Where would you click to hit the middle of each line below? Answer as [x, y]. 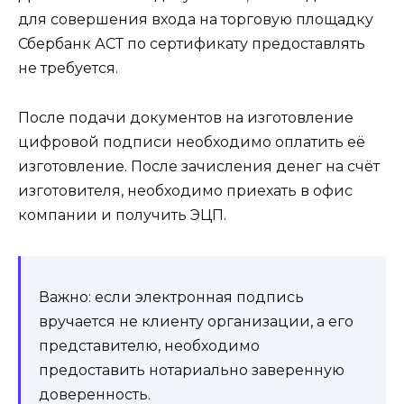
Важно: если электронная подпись [171, 297]
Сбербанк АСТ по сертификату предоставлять [192, 44]
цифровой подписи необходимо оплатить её [192, 142]
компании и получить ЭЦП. [122, 215]
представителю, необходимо [149, 345]
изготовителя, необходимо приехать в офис [185, 190]
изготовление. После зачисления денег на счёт [199, 166]
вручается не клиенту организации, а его [196, 321]
